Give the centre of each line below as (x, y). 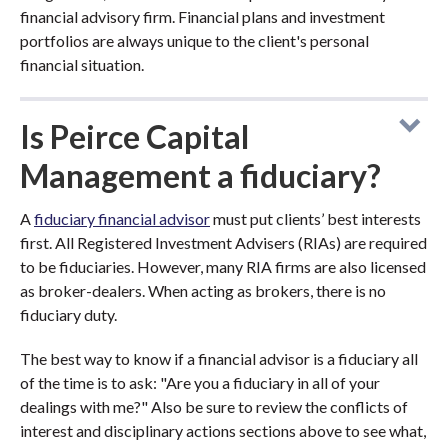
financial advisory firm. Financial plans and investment (202, 16)
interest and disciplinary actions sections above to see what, (223, 430)
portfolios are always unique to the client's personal (194, 40)
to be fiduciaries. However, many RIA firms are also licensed (223, 266)
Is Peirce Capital (134, 136)
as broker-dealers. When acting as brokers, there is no (203, 290)
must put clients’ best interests (315, 218)
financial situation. (82, 64)
